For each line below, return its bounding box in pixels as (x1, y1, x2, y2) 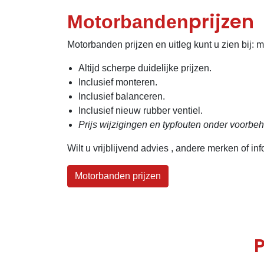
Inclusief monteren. (78, 77, 158, 88)
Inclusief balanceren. (78, 91, 166, 102)
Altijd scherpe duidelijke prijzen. (78, 63, 212, 74)
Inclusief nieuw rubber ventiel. (78, 105, 203, 116)
